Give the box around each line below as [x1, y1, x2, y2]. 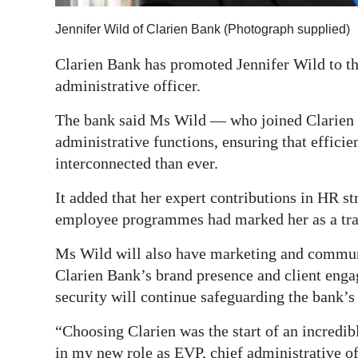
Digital [26, 16, 64, 34]
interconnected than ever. [55, 154, 218, 173]
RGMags [26, 74, 75, 92]
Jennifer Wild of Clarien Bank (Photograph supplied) [55, 22, 350, 37]
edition [26, 38, 68, 56]
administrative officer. [55, 77, 201, 95]
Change [26, 155, 71, 173]
